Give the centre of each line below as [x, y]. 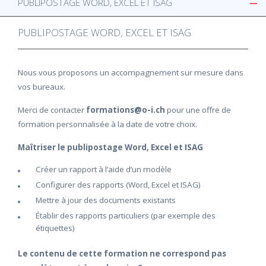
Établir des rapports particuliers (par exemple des [126, 216]
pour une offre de [199, 110]
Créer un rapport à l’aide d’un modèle [104, 169]
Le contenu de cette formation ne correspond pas [122, 254]
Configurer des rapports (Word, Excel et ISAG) [118, 185]
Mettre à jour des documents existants [106, 200]
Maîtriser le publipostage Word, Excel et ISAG [110, 147]
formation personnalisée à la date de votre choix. [107, 124]
